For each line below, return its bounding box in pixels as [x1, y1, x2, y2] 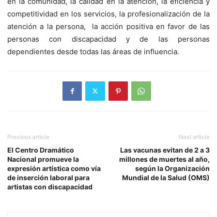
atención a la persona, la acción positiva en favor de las [7, 21, 210, 31]
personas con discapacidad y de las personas [7, 34, 210, 44]
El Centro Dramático [7, 145, 74, 154]
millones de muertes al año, [119, 155, 210, 163]
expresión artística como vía [7, 164, 101, 172]
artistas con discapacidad [7, 182, 93, 191]
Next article [179, 133, 210, 140]
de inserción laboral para [7, 173, 90, 182]
